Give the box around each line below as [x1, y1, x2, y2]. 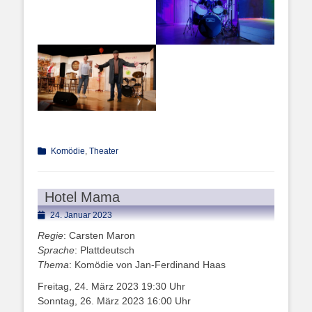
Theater [89, 146, 118, 156]
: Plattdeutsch [75, 244, 134, 256]
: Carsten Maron [63, 229, 135, 241]
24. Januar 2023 [50, 210, 112, 220]
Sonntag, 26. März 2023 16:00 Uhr [38, 295, 191, 306]
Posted [37, 209, 63, 219]
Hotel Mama [45, 189, 120, 205]
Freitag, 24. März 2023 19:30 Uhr [38, 280, 185, 292]
